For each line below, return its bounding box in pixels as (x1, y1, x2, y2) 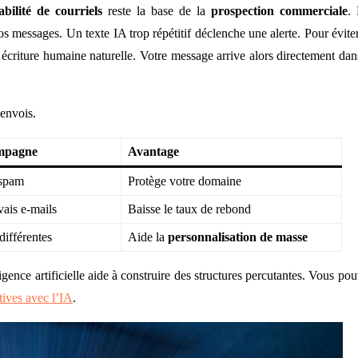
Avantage (128, 144, 179, 158)
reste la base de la (101, 3, 211, 18)
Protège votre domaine (128, 173, 241, 188)
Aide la (128, 229, 168, 244)
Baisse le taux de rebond (128, 201, 251, 216)
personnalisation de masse (168, 229, 308, 244)
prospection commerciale (210, 3, 348, 18)
